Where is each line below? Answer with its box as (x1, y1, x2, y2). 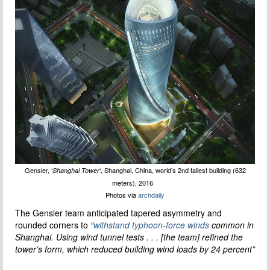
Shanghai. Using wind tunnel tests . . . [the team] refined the (15, 231, 243, 243)
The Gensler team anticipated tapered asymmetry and (15, 207, 222, 219)
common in (209, 219, 254, 231)
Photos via (105, 190, 138, 200)
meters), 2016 (111, 178, 159, 188)
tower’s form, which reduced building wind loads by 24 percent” (15, 243, 255, 256)
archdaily (138, 190, 165, 200)
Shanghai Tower (52, 166, 99, 175)
